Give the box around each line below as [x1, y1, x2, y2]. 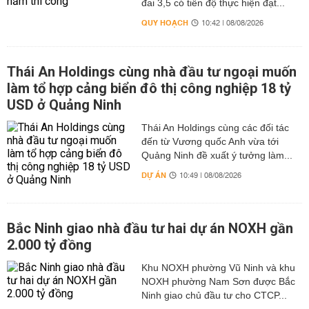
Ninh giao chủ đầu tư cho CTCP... [141, 289, 287, 301]
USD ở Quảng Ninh [7, 96, 121, 113]
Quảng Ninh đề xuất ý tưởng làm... [141, 149, 292, 161]
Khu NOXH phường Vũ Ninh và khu [141, 261, 295, 273]
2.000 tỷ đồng [7, 236, 92, 253]
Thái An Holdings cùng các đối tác [141, 121, 289, 133]
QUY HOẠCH [141, 15, 188, 30]
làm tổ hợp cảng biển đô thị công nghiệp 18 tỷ [7, 79, 291, 97]
